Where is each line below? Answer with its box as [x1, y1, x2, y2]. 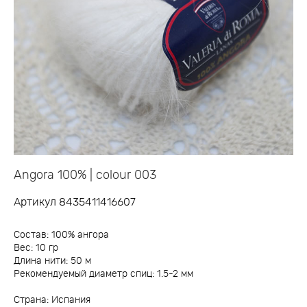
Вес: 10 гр [14, 243, 58, 253]
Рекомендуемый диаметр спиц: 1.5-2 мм [14, 269, 193, 279]
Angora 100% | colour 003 [14, 169, 156, 182]
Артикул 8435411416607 [14, 196, 136, 208]
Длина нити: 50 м [14, 256, 91, 266]
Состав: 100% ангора [14, 230, 109, 240]
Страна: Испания [14, 295, 90, 305]
